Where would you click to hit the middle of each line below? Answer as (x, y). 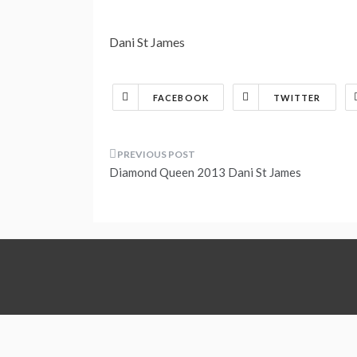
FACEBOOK (181, 97)
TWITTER (297, 97)
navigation (161, 199)
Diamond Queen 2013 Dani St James (205, 172)
